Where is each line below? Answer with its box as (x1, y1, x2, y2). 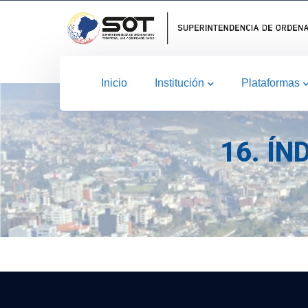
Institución (155, 77, 204, 89)
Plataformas (241, 77, 300, 89)
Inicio (101, 77, 127, 89)
